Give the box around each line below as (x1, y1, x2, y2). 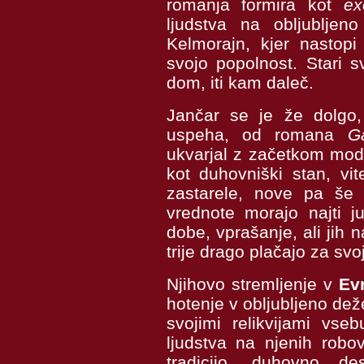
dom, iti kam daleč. (166, 73, 314, 92)
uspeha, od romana (166, 125, 348, 144)
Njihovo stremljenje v (166, 275, 340, 293)
